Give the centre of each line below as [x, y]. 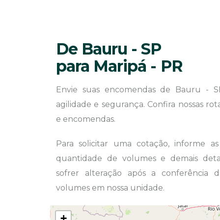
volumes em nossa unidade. [110, 188]
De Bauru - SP [109, 49]
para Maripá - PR [119, 66]
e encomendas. [86, 119]
